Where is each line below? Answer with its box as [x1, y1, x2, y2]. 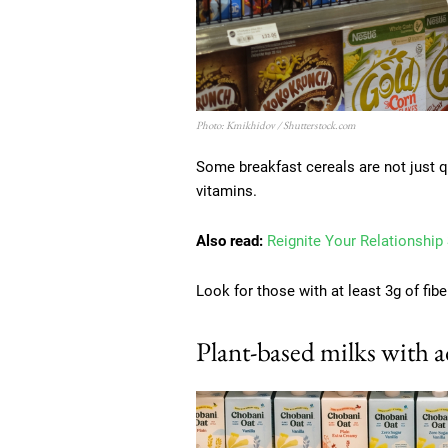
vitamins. [196, 182, 257, 201]
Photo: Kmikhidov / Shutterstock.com [196, 118, 356, 133]
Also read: [196, 232, 263, 251]
